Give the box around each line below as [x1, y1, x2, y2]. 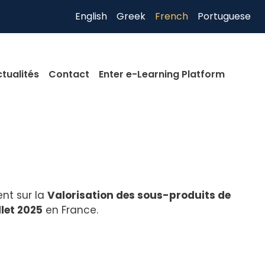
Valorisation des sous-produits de [47, 188, 231, 202]
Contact [49, 67, 90, 81]
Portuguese [198, 9, 251, 23]
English [75, 9, 107, 23]
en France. [43, 202, 98, 217]
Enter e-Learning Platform [99, 67, 225, 81]
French [155, 9, 188, 23]
